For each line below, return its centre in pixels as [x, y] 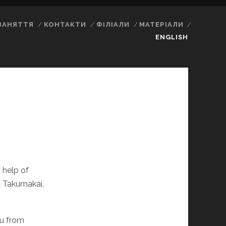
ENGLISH [172, 37]
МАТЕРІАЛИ [161, 24]
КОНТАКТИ [65, 24]
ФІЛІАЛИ [113, 24]
